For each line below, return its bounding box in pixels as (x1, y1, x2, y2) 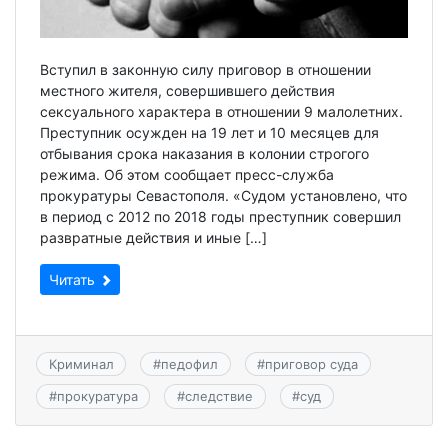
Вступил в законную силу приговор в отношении (40, 60, 371, 78)
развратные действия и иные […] (40, 228, 267, 246)
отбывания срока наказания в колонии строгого (40, 144, 369, 162)
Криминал (48, 356, 114, 373)
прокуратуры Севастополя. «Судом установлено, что (40, 186, 407, 204)
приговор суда (265, 356, 359, 373)
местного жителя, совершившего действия (40, 81, 335, 99)
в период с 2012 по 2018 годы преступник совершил (40, 207, 401, 225)
